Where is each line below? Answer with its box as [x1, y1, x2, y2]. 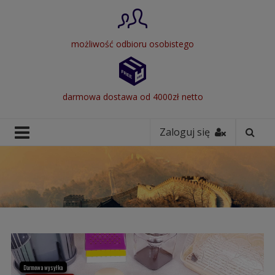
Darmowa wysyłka [23, 262, 63, 272]
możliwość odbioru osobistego [71, 37, 195, 50]
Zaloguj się [160, 125, 215, 139]
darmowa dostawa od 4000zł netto [62, 90, 203, 103]
